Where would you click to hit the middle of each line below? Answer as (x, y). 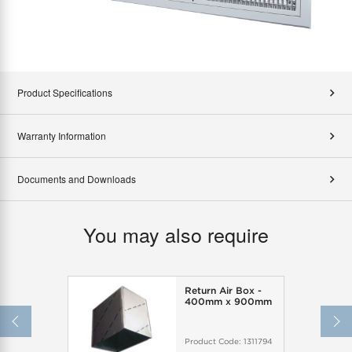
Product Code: (214, 341)
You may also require (176, 235)
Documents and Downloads (77, 179)
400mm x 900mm (228, 302)
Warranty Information (62, 136)
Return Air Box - (223, 291)
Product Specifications (65, 93)
